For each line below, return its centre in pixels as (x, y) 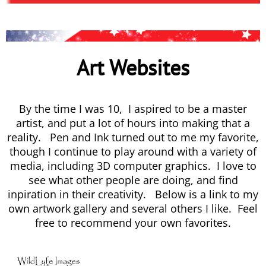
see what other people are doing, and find (133, 180)
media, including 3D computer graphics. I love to (133, 166)
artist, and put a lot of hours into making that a (133, 123)
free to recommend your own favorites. (133, 223)
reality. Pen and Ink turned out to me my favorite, (133, 137)
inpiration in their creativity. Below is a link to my (133, 194)
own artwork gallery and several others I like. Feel (133, 208)
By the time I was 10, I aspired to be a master (133, 109)
